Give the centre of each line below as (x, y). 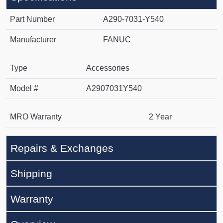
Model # (24, 89)
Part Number (32, 19)
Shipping (31, 174)
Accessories (108, 68)
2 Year (160, 117)
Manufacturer (33, 40)
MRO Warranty (36, 117)
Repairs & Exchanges (62, 148)
